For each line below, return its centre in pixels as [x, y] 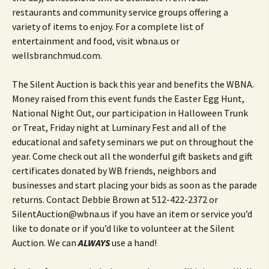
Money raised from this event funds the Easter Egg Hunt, [128, 98]
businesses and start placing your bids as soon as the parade [134, 185]
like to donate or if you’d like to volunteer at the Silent [123, 228]
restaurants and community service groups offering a [120, 12]
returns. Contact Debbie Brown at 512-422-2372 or [115, 199]
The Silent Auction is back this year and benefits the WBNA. [133, 84]
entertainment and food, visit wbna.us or [96, 41]
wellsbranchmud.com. [57, 55]
